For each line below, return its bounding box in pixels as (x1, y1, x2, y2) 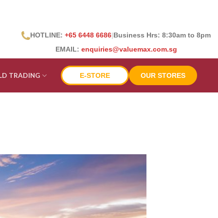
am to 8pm (176, 31, 211, 39)
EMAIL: (55, 45, 81, 53)
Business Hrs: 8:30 (113, 31, 176, 39)
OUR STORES (140, 72, 185, 79)
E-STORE (79, 72, 110, 79)
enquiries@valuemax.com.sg (81, 45, 177, 53)
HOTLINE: (30, 31, 65, 39)
